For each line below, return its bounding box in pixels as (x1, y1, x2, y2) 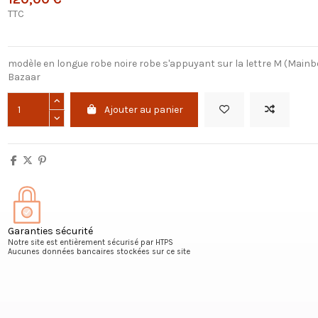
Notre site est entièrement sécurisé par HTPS (7, 237, 173, 247)
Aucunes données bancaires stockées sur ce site (7, 246, 190, 256)
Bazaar (7, 71, 40, 84)
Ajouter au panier (104, 104, 184, 116)
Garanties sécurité (7, 224, 93, 237)
